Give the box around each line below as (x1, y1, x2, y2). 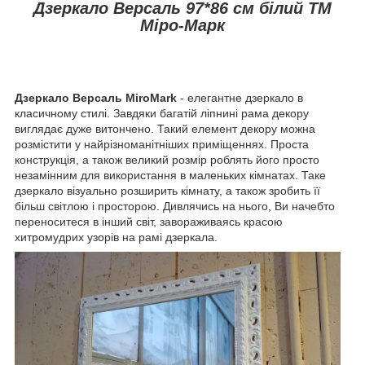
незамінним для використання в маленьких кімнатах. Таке (15, 169, 326, 182)
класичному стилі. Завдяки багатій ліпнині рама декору (15, 107, 309, 121)
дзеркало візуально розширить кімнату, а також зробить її (15, 184, 320, 198)
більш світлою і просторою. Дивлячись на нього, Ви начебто (15, 200, 335, 213)
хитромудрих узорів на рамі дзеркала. (15, 231, 218, 244)
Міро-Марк (140, 15, 225, 34)
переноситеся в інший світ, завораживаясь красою (15, 215, 283, 229)
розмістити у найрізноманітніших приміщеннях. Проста (15, 138, 309, 152)
